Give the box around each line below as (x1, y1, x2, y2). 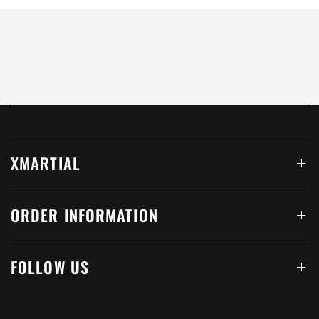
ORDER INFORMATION (11, 204, 158, 226)
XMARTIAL (11, 152, 80, 174)
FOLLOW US (11, 256, 89, 278)
